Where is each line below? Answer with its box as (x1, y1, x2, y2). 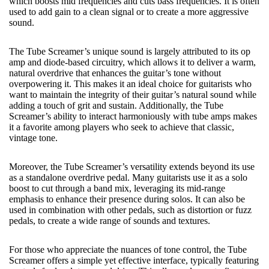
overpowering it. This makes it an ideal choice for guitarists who (9, 79, 252, 89)
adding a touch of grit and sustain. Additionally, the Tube (9, 100, 223, 110)
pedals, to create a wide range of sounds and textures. (9, 216, 210, 226)
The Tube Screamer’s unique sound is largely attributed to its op (9, 46, 250, 56)
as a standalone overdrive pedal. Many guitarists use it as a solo (9, 172, 247, 183)
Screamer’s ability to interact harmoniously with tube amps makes (9, 111, 257, 121)
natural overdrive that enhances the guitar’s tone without (9, 68, 221, 78)
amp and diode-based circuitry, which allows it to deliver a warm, (9, 57, 256, 67)
